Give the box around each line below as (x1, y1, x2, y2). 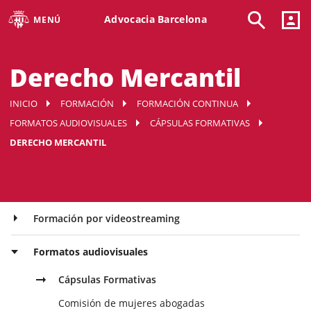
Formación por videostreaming (33, 212, 180, 226)
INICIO (10, 97, 37, 110)
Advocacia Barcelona (104, 12, 207, 26)
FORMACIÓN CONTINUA (137, 97, 238, 110)
